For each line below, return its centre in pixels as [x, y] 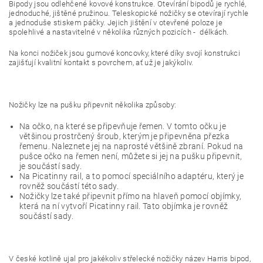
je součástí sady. [50, 166]
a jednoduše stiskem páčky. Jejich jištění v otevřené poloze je [116, 23]
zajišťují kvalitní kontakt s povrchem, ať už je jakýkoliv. [101, 63]
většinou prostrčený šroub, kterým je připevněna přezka [124, 136]
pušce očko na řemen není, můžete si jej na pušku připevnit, [131, 156]
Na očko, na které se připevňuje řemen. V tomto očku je [122, 126]
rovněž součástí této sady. [69, 186]
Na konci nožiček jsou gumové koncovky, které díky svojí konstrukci [125, 53]
